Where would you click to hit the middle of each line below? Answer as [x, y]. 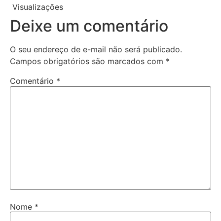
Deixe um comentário [89, 26]
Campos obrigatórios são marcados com [88, 61]
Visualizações [38, 7]
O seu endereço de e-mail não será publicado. [96, 50]
